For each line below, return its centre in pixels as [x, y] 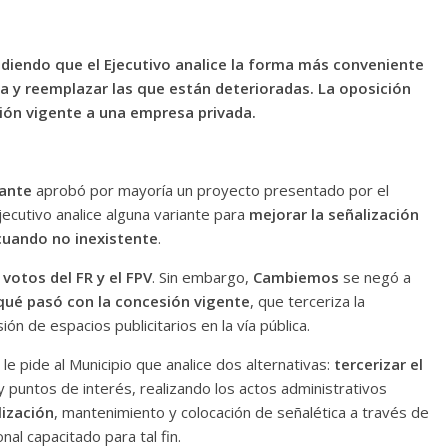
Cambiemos [296, 277]
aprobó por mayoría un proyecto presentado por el [210, 190]
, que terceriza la [307, 301]
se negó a [375, 277]
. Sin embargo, [202, 277]
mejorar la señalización [334, 214]
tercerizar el [376, 364]
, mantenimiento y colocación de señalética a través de [241, 412]
